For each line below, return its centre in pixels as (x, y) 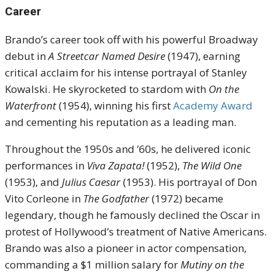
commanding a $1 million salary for (93, 265)
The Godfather (116, 198)
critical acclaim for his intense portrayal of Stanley (126, 72)
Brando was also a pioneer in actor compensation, (126, 248)
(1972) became (186, 198)
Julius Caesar (91, 182)
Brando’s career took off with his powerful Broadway (131, 39)
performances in (46, 165)
